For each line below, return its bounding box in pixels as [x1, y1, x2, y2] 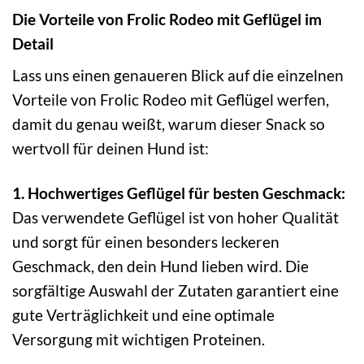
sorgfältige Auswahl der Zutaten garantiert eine [12, 281, 339, 301]
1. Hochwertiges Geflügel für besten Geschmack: [12, 184, 345, 203]
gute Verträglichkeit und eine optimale [12, 305, 275, 325]
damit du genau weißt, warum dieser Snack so [12, 115, 325, 134]
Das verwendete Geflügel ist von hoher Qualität [12, 208, 339, 227]
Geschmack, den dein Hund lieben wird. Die [12, 257, 309, 276]
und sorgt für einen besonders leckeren [12, 232, 279, 252]
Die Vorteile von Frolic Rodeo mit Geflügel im [12, 9, 322, 28]
